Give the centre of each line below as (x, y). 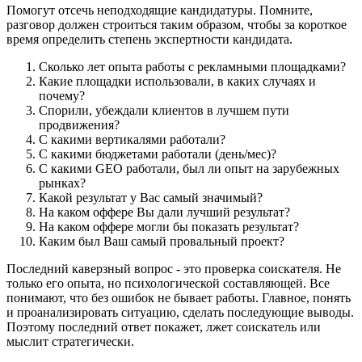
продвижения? (79, 124)
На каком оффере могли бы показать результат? (169, 226)
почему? (62, 95)
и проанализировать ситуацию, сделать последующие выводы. (180, 312)
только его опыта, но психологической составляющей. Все (168, 283)
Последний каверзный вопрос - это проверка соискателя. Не (174, 268)
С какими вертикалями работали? (132, 139)
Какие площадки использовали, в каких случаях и (177, 81)
